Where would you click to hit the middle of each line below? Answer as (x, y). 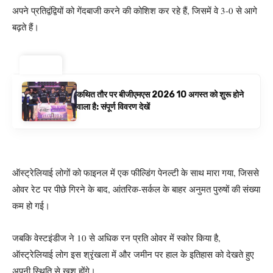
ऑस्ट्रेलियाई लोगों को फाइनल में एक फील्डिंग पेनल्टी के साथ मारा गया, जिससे (136, 172)
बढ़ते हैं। (26, 27)
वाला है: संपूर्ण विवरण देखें (113, 107)
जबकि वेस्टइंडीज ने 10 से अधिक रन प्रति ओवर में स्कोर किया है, (116, 237)
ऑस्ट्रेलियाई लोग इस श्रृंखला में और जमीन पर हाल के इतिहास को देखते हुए (133, 254)
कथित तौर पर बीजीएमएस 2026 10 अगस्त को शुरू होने (160, 95)
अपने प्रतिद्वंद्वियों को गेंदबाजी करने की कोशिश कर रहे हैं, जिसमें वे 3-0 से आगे (135, 10)
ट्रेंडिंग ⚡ (41, 65)
